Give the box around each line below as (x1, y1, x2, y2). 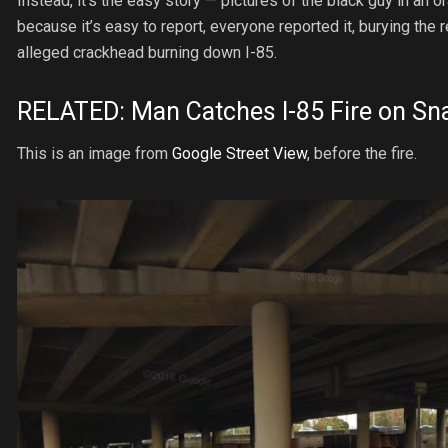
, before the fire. (307, 144, 417, 164)
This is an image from (17, 144, 172, 164)
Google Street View (172, 144, 307, 164)
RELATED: (17, 96, 131, 126)
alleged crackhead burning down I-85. (17, 42, 277, 62)
